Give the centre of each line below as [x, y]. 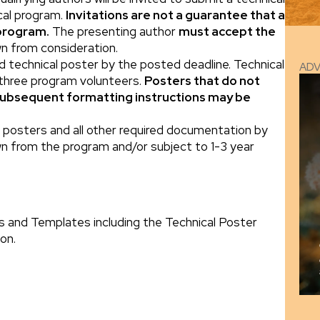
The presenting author [114, 32]
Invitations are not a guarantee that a [176, 15]
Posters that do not [202, 81]
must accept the [227, 32]
